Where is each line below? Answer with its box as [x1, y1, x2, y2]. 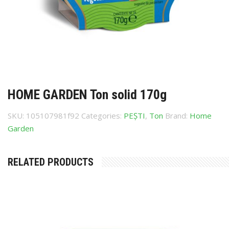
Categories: [81, 110, 124, 121]
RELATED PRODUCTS [8, 156, 94, 168]
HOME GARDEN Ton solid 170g [8, 87, 167, 102]
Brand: [165, 110, 190, 121]
